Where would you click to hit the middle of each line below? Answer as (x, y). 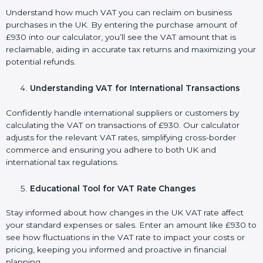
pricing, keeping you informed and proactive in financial (116, 250)
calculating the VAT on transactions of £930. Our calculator (123, 125)
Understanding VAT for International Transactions (135, 88)
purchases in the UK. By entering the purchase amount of (122, 25)
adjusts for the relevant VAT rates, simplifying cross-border (121, 137)
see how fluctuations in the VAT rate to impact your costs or (125, 237)
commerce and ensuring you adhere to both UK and (111, 149)
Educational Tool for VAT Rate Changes (113, 188)
